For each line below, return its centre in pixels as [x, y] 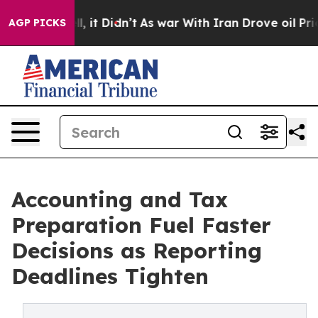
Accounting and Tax [120, 199]
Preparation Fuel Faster [141, 225]
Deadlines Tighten [110, 276]
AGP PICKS [37, 23]
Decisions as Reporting [137, 251]
